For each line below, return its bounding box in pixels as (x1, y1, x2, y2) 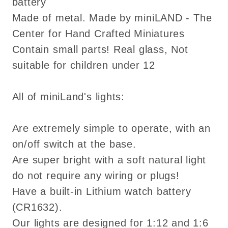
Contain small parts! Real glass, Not (12, 44, 188, 55)
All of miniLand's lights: (12, 91, 125, 103)
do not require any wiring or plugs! (12, 170, 180, 182)
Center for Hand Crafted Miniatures (12, 28, 185, 40)
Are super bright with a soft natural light (12, 154, 207, 166)
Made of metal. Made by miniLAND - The (12, 12, 212, 24)
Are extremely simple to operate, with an (12, 123, 211, 134)
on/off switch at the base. (12, 138, 136, 150)
